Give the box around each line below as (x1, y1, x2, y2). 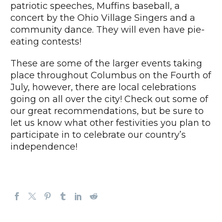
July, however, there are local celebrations (10, 81, 196, 93)
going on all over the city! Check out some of (10, 93, 208, 105)
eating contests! (10, 36, 81, 48)
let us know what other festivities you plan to (10, 117, 211, 128)
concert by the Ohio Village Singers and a (10, 12, 195, 24)
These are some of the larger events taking (10, 57, 202, 69)
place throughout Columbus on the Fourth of (10, 69, 211, 81)
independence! (10, 141, 77, 152)
